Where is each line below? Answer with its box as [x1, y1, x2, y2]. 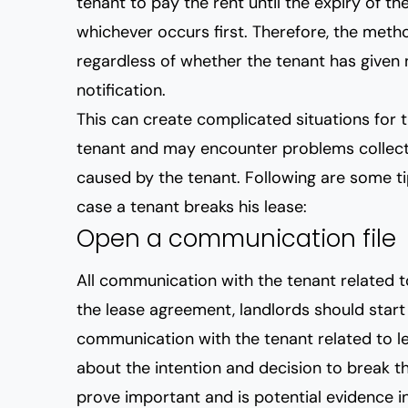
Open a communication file [76, 222, 396, 255]
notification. [76, 79, 166, 101]
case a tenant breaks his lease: [76, 196, 307, 218]
